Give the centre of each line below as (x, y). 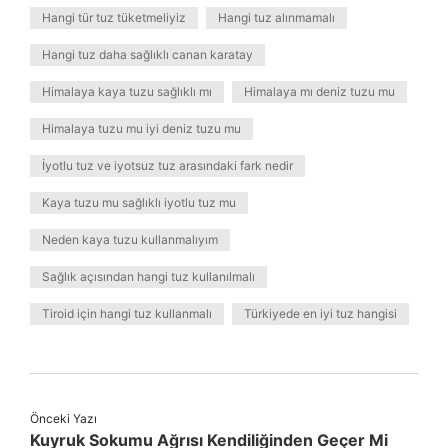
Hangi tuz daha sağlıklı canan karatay (147, 54)
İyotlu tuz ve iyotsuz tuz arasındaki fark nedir (167, 165)
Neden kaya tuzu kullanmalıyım (130, 239)
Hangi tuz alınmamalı (276, 17)
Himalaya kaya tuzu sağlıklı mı (127, 91)
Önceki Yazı (63, 418)
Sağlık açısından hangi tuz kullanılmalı (148, 276)
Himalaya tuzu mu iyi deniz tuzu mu (141, 128)
